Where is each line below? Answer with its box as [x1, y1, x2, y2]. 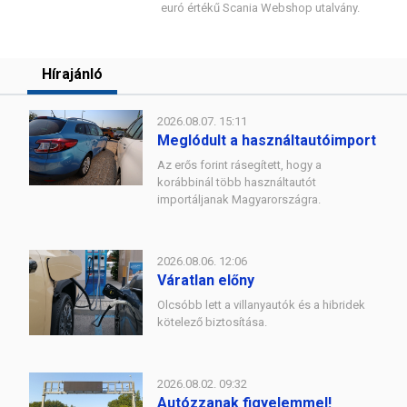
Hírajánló [42, 65, 103, 83]
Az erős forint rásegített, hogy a [157, 158, 322, 172]
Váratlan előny [157, 272, 254, 289]
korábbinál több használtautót [157, 175, 316, 189]
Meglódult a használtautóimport [157, 132, 376, 149]
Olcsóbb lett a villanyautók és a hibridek [157, 298, 365, 312]
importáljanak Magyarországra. [157, 193, 321, 206]
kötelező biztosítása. [157, 315, 267, 329]
